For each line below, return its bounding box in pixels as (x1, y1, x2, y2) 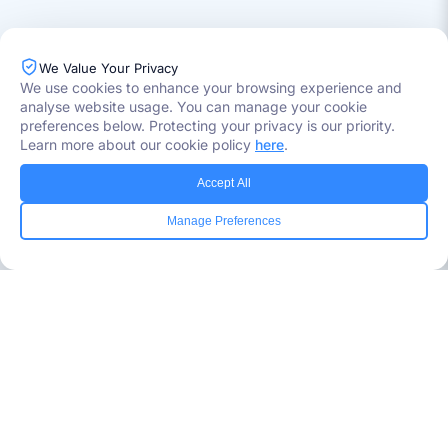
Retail (40, 254, 72, 270)
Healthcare (40, 200, 103, 216)
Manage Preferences (167, 214, 281, 228)
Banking (40, 272, 86, 288)
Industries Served (20, 172, 123, 188)
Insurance (40, 290, 96, 306)
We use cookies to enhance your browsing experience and (20, 79, 402, 96)
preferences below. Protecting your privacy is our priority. (20, 117, 395, 134)
